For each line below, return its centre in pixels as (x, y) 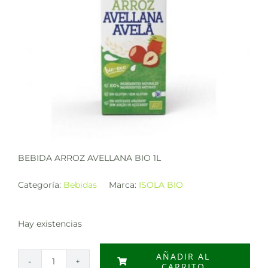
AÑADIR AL (183, 257)
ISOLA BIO (161, 185)
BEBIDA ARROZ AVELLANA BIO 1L (89, 158)
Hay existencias (50, 224)
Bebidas (80, 185)
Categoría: (40, 185)
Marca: (124, 185)
